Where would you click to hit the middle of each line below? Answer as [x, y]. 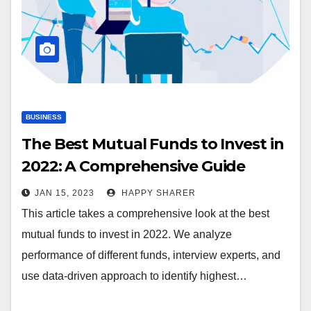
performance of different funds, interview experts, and [151, 255]
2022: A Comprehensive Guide [134, 166]
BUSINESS [44, 117]
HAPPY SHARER [157, 193]
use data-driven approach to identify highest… [134, 276]
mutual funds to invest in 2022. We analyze [127, 234]
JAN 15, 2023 [65, 193]
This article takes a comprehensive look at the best [145, 213]
